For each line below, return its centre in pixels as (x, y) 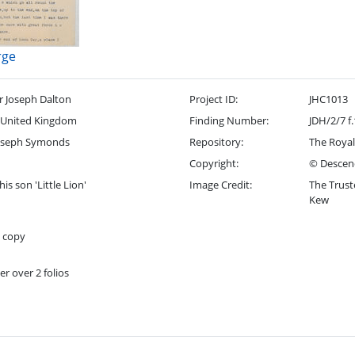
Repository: (216, 142)
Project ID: (213, 99)
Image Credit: (220, 185)
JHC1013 (328, 99)
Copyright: (214, 163)
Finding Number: (229, 120)
